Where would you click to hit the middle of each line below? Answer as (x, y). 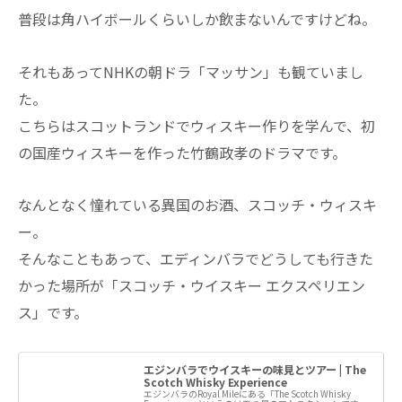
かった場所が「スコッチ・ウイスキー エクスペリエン (192, 286)
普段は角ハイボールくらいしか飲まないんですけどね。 (197, 18)
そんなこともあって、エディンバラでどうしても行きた (196, 259)
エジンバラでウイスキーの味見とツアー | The (254, 370)
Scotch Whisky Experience (215, 382)
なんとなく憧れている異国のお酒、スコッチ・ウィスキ (197, 205)
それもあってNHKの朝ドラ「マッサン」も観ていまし (191, 71)
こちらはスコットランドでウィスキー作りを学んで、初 (197, 125)
